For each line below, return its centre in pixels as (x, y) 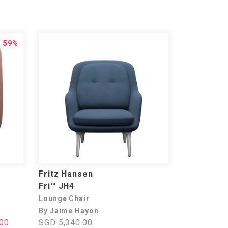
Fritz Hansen (66, 174)
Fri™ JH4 (57, 186)
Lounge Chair (64, 198)
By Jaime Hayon (69, 211)
